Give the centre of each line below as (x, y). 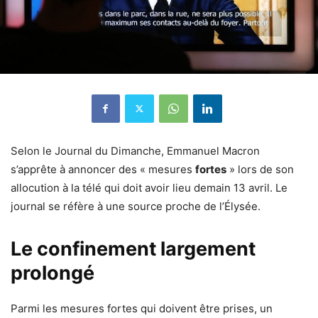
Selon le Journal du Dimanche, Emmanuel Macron (135, 150)
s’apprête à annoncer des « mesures (103, 169)
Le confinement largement (133, 248)
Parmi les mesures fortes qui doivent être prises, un (142, 308)
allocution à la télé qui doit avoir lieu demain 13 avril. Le (149, 187)
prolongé (53, 273)
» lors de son (260, 169)
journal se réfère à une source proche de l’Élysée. (136, 206)
